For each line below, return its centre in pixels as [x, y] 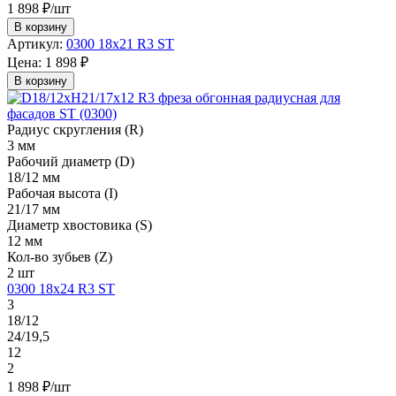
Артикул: [35, 43]
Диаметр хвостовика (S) [80, 225]
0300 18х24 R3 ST [61, 288]
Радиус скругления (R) [75, 129]
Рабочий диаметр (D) [71, 161]
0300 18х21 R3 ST [120, 43]
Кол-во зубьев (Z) [60, 256]
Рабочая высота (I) [62, 193]
